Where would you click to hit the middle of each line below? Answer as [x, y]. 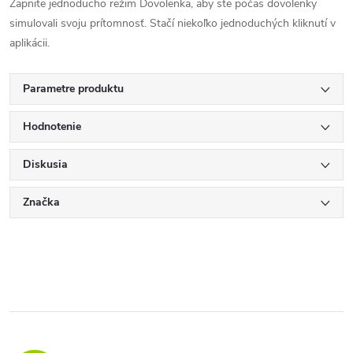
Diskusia [45, 164]
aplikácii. [30, 43]
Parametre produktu [73, 89]
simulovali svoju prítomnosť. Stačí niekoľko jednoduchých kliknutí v [173, 23]
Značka [41, 202]
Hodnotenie [52, 126]
